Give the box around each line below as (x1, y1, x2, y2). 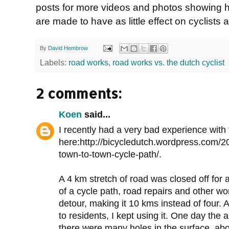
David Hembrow (48, 44, 88, 51)
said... (82, 109, 110, 120)
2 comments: (36, 85, 122, 103)
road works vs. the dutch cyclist (112, 58, 224, 67)
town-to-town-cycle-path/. (59, 149, 162, 160)
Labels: (40, 58, 68, 67)
